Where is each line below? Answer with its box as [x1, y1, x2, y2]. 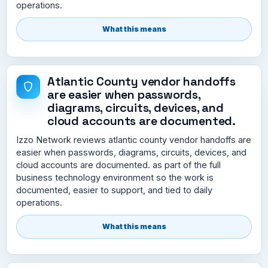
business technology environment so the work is [16, 172, 214, 182]
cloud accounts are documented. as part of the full [16, 159, 221, 170]
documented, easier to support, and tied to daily [16, 184, 212, 195]
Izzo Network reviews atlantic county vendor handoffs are [16, 134, 251, 145]
